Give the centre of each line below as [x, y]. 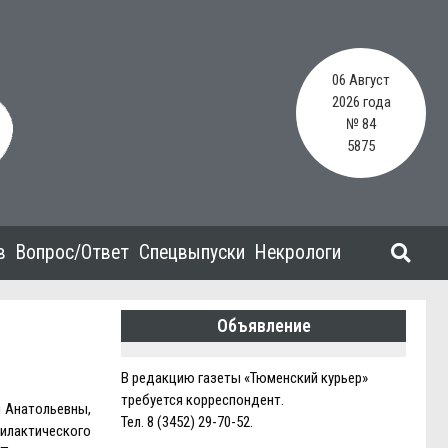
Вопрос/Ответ [72, 252]
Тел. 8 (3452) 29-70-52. [187, 422]
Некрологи [298, 252]
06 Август [361, 80]
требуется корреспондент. [202, 400]
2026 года [361, 102]
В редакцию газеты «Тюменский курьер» [244, 378]
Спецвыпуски [192, 252]
